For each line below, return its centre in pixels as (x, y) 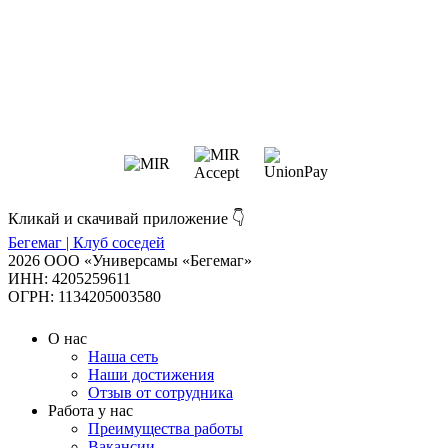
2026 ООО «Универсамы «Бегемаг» (130, 261)
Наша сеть (123, 357)
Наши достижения (151, 375)
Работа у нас (90, 411)
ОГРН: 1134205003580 (84, 297)
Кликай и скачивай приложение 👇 (126, 219)
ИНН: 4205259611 (69, 279)
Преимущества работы (165, 429)
